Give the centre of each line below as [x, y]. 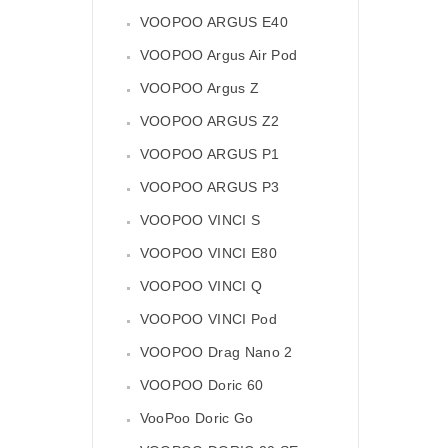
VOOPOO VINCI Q [201, 286]
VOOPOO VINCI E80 [208, 253]
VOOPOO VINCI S [200, 220]
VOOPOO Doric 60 [201, 385]
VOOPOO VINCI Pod [208, 319]
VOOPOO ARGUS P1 [209, 154]
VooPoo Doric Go [196, 418]
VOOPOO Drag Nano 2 [216, 352]
